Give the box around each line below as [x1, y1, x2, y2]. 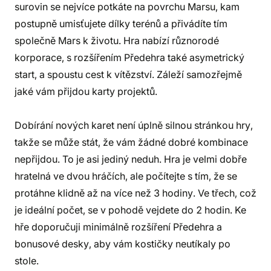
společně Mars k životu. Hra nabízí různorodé [15, 34, 219, 47]
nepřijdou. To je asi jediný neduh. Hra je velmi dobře [15, 153, 247, 165]
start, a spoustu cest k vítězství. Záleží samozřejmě [15, 68, 242, 80]
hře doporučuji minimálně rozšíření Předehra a [15, 221, 222, 233]
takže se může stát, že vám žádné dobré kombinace [15, 136, 248, 148]
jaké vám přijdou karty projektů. [15, 85, 157, 97]
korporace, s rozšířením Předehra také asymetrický [15, 51, 244, 64]
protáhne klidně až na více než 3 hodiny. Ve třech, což [15, 187, 256, 199]
